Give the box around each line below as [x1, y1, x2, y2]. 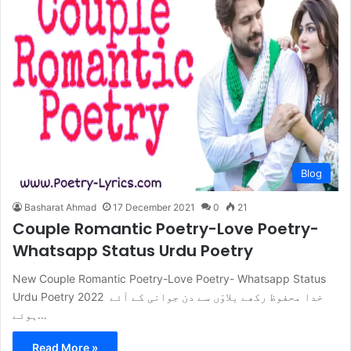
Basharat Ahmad [24, 201, 96, 214]
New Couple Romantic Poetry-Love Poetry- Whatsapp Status [13, 272, 326, 286]
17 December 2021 [113, 201, 195, 214]
